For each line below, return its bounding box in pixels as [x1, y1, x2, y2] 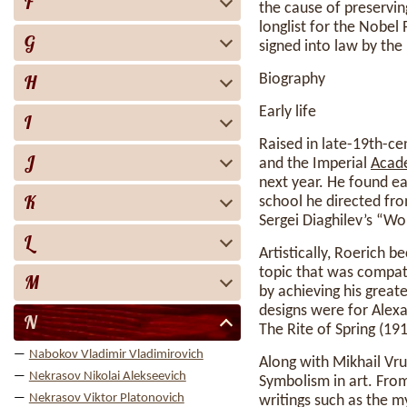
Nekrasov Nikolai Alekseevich [28, 370, 186, 383]
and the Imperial [259, 155, 371, 173]
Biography [259, 71, 325, 88]
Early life [259, 104, 316, 121]
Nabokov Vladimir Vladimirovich [28, 348, 203, 362]
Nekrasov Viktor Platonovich [28, 392, 184, 405]
